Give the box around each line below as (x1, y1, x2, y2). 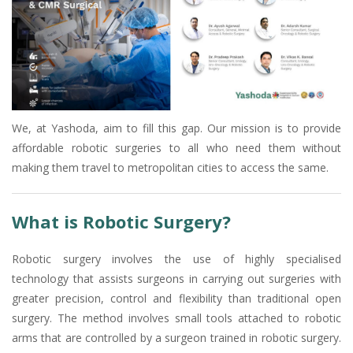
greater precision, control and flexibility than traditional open (12, 290, 341, 306)
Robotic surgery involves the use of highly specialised (12, 251, 341, 266)
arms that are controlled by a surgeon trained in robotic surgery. (12, 329, 341, 345)
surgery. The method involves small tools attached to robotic (12, 310, 341, 325)
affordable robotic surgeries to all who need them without (12, 139, 341, 155)
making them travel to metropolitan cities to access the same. (12, 159, 329, 175)
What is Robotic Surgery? (12, 209, 231, 233)
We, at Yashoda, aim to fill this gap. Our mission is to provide (12, 120, 341, 136)
